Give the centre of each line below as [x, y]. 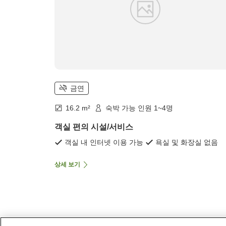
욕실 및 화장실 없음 [187, 143]
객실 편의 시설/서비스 [94, 127]
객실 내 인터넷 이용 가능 [104, 143]
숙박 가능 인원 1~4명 [139, 108]
